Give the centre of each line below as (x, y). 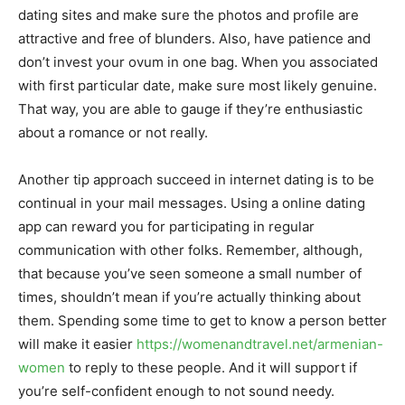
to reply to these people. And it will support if (211, 367)
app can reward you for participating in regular (166, 226)
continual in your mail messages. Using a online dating (192, 203)
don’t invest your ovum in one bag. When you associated (198, 62)
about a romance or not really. (113, 132)
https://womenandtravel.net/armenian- (260, 344)
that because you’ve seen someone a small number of (190, 273)
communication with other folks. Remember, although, (190, 250)
